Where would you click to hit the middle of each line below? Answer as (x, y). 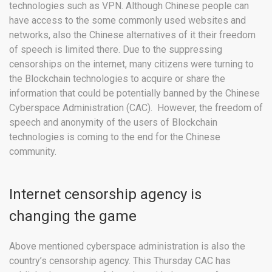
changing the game (73, 216)
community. (33, 152)
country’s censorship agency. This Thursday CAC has (120, 261)
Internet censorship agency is (105, 195)
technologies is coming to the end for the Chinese (115, 137)
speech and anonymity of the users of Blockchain (113, 123)
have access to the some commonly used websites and (127, 21)
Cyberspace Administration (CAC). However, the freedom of (136, 108)
